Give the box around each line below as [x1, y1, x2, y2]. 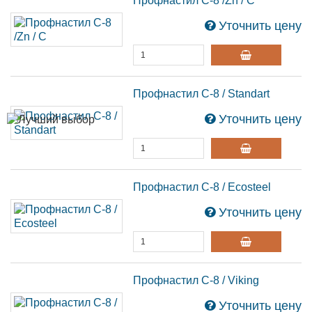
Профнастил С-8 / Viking [133, 274, 260, 286]
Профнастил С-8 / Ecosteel [133, 181, 272, 193]
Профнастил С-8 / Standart [133, 88, 270, 100]
